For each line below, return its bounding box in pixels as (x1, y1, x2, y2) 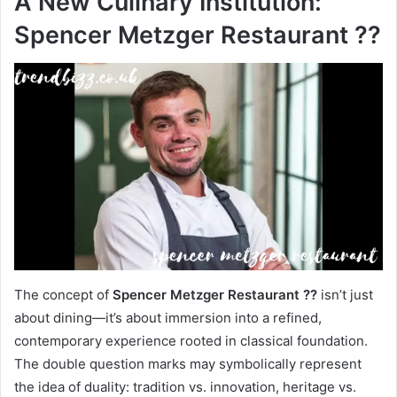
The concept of (14, 286, 113, 304)
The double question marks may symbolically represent (14, 355, 362, 373)
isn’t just (317, 286, 373, 304)
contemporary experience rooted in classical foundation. (14, 332, 368, 350)
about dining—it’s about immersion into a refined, (14, 309, 322, 327)
